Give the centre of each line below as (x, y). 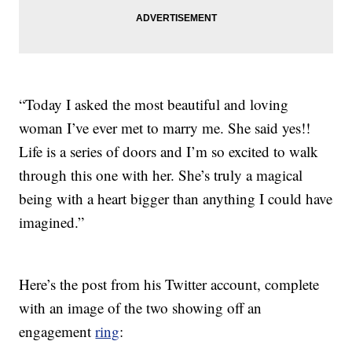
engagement (57, 332)
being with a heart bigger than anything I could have (176, 199)
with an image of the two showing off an (141, 308)
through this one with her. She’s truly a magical (161, 175)
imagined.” (52, 222)
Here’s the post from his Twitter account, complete (169, 284)
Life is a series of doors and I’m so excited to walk (169, 152)
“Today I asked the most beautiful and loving (154, 104)
